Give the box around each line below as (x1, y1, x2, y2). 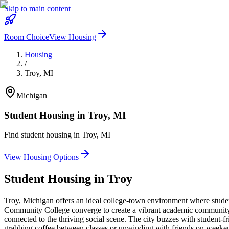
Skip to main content (4, 4, 71, 13)
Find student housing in (4, 130, 82, 140)
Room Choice (4, 33, 49, 41)
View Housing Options (4, 153, 79, 162)
